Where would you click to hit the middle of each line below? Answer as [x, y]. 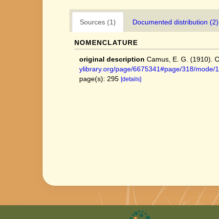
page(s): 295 [100, 79]
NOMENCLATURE [106, 43]
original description [112, 59]
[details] [131, 79]
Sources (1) [98, 22]
